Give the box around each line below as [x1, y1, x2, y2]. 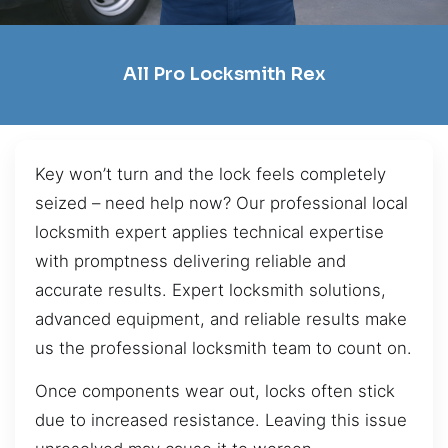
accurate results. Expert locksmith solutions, [35, 279, 386, 300]
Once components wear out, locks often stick [35, 381, 395, 402]
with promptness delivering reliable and [35, 250, 346, 271]
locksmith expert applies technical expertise [35, 221, 384, 242]
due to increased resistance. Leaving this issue [35, 410, 407, 431]
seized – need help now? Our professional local [35, 192, 408, 213]
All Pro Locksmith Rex [122, 63, 326, 86]
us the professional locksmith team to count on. [35, 337, 412, 358]
